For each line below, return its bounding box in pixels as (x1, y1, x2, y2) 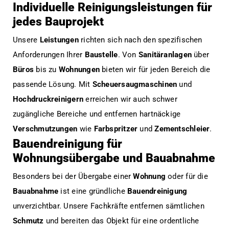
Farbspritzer (94, 124, 138, 133)
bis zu (34, 64, 59, 74)
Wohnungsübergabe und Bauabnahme (13, 150, 215, 165)
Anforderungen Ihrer (13, 50, 85, 59)
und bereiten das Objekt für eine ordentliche (43, 216, 199, 225)
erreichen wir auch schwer (83, 94, 177, 104)
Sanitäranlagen (138, 50, 192, 59)
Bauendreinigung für (13, 136, 122, 151)
